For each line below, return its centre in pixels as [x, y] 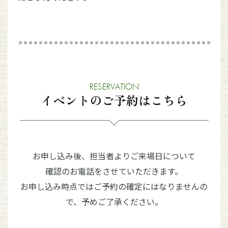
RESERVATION [114, 86]
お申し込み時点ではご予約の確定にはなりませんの [114, 186]
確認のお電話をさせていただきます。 [114, 171]
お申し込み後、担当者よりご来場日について [114, 156]
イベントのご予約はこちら [114, 100]
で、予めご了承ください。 [114, 202]
